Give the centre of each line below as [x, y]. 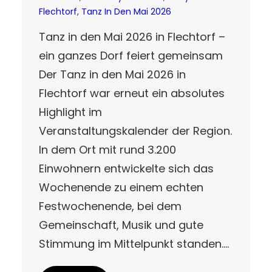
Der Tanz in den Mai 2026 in [112, 74]
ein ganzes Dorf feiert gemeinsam [131, 55]
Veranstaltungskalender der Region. [135, 131]
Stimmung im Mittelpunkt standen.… [134, 243]
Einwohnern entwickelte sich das [126, 168]
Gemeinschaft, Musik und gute [121, 225]
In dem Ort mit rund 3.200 [107, 149]
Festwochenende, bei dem [110, 206]
